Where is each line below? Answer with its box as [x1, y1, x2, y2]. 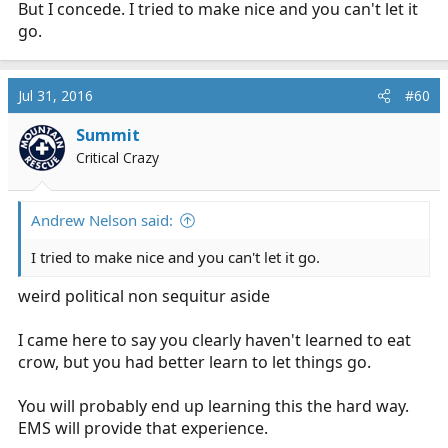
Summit [76, 124, 140, 146]
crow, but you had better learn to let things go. [18, 351, 371, 373]
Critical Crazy [76, 148, 159, 167]
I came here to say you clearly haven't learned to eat [18, 329, 411, 351]
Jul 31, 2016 [18, 86, 93, 105]
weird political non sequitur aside [18, 285, 270, 307]
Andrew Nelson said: [31, 210, 173, 230]
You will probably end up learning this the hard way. [18, 395, 409, 417]
